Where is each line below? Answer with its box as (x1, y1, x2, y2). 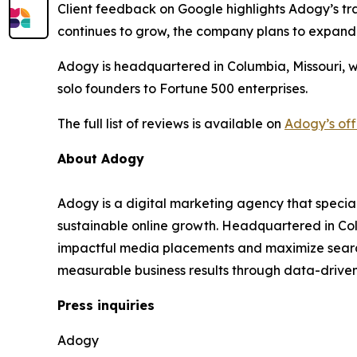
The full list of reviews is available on (57, 115, 284, 131)
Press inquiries (57, 296, 155, 313)
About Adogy (57, 150, 144, 167)
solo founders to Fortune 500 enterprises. (57, 80, 308, 96)
